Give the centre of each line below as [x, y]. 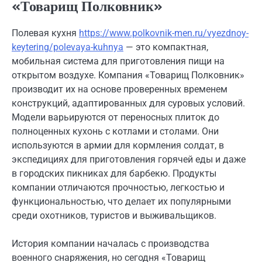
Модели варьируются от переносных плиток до [116, 118]
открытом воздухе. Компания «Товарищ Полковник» [128, 75]
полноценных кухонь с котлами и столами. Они [115, 132]
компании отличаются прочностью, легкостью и [118, 188]
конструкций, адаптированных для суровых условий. [128, 104]
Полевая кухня [45, 33]
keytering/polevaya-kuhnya [68, 47]
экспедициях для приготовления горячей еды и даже [129, 160]
